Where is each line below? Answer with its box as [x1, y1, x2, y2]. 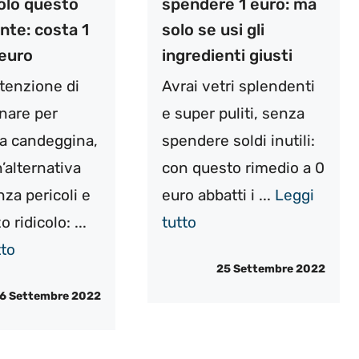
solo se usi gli [161, 19, 264, 39]
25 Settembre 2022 [216, 262, 325, 276]
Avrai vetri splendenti [161, 76, 315, 95]
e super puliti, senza [161, 103, 305, 123]
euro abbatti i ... [161, 185, 275, 204]
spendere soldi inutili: [161, 131, 315, 150]
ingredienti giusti [161, 45, 292, 65]
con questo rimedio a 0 [161, 158, 325, 177]
